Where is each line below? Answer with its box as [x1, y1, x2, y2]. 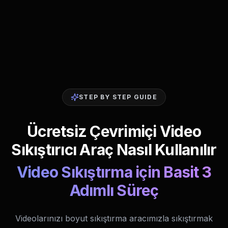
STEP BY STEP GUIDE [79, 93, 157, 101]
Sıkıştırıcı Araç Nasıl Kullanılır [11, 140, 217, 159]
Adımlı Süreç [69, 181, 159, 199]
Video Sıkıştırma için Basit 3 [16, 163, 212, 181]
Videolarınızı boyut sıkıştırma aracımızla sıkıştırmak [15, 213, 213, 223]
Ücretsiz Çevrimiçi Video [27, 122, 201, 140]
